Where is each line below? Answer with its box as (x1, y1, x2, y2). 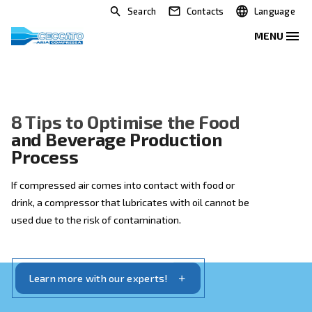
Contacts (233, 7, 281, 21)
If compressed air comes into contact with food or (14, 223, 294, 238)
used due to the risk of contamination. (14, 267, 226, 282)
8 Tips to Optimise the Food (14, 138, 300, 165)
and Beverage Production (14, 159, 277, 187)
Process (14, 181, 98, 209)
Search (159, 7, 196, 21)
